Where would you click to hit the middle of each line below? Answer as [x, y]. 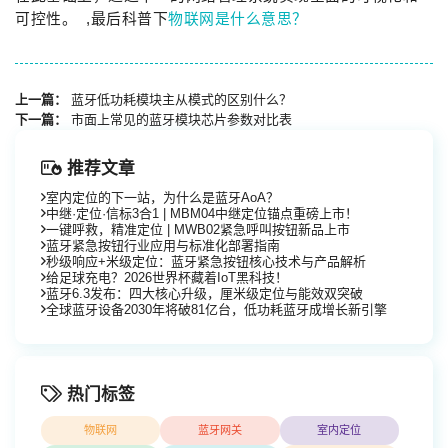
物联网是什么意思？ [238, 19]
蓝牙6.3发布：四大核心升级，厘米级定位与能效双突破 [204, 293]
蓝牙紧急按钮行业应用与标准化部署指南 [163, 245]
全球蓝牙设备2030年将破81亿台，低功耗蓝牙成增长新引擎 [216, 309]
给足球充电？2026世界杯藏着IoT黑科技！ [167, 277]
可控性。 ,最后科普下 [91, 19]
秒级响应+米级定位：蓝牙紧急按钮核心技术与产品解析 [206, 261]
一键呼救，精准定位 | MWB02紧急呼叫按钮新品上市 [198, 229]
